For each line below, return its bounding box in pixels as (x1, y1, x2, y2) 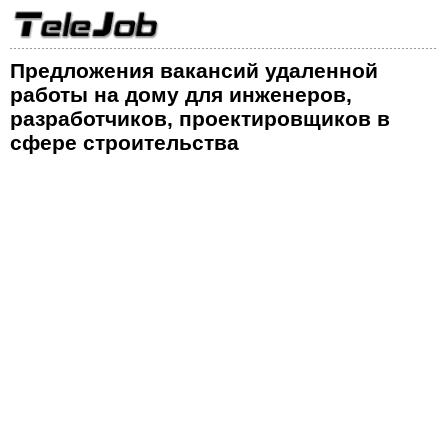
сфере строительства (10, 131, 239, 154)
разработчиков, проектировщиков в (10, 107, 390, 130)
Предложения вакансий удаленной (10, 59, 378, 82)
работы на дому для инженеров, (10, 83, 352, 106)
